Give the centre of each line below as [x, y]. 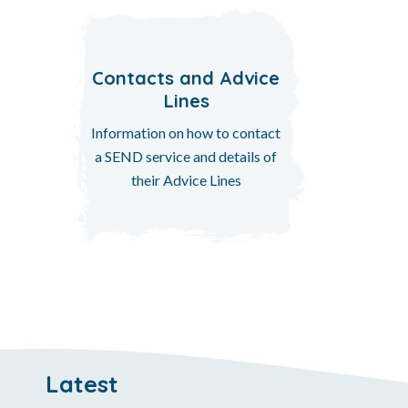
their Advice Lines [186, 179]
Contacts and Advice [186, 77]
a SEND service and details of [186, 156]
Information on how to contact [186, 132]
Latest [82, 383]
